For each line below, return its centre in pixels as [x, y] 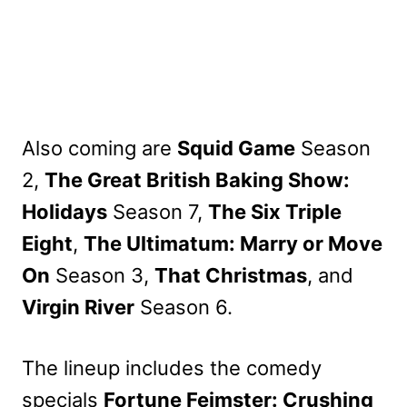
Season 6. [184, 308]
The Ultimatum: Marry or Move [233, 244]
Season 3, [102, 276]
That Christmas [231, 276]
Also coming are [99, 149]
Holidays [65, 212]
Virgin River [78, 308]
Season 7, [158, 212]
